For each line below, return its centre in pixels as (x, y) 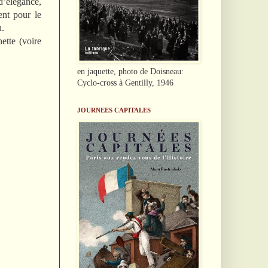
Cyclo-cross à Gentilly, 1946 (125, 83)
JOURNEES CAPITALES (114, 110)
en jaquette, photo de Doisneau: (130, 71)
